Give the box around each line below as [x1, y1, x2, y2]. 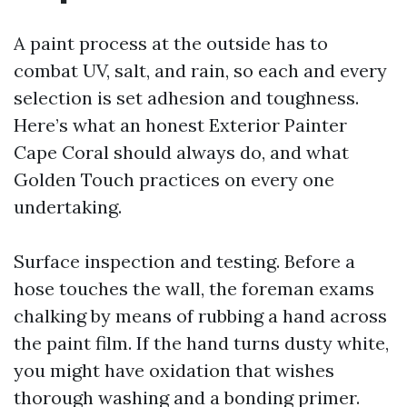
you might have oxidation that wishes [14, 359, 334, 382]
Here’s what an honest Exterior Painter [14, 114, 347, 136]
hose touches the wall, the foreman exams [14, 277, 374, 300]
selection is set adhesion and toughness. [14, 86, 359, 109]
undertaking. [14, 195, 122, 218]
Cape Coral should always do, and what [14, 141, 349, 164]
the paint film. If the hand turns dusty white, [14, 332, 389, 354]
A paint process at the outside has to [14, 32, 328, 55]
